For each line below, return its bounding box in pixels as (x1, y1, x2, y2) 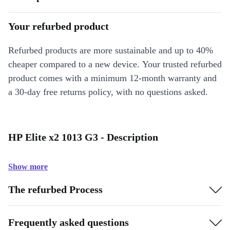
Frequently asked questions (8, 216, 129, 228)
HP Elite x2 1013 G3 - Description (8, 131, 158, 143)
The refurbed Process (8, 183, 103, 195)
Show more (8, 162, 48, 171)
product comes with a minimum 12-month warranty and (8, 73, 217, 83)
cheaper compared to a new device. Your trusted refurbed (8, 59, 222, 69)
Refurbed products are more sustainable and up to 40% (8, 45, 213, 55)
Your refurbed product (8, 21, 109, 32)
